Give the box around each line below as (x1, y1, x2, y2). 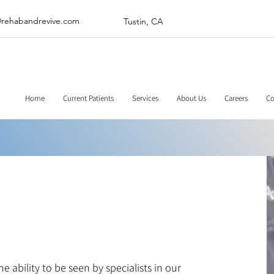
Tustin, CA (124, 16, 163, 27)
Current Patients (63, 93, 114, 103)
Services (132, 93, 158, 103)
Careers (224, 93, 248, 103)
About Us (177, 93, 206, 103)
